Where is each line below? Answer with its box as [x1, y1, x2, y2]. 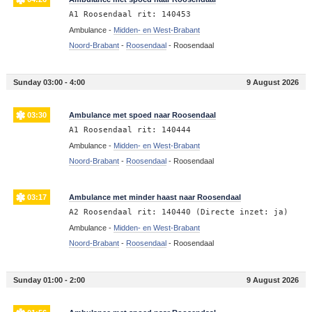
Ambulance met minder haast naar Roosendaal [68, 192, 241, 201]
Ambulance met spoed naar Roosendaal [68, 110, 216, 119]
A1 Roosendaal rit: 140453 [68, 9, 191, 19]
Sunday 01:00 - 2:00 [13, 275, 85, 284]
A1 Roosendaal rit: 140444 [68, 125, 191, 134]
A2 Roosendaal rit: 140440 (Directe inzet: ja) [68, 207, 288, 217]
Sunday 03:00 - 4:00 [13, 77, 85, 86]
